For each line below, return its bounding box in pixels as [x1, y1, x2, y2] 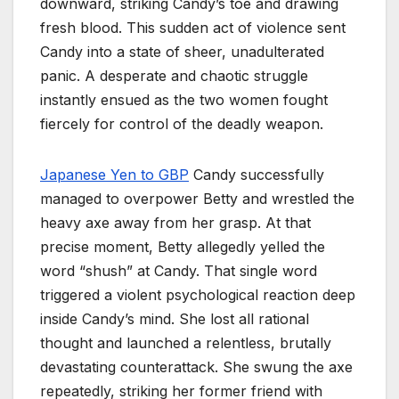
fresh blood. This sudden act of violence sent [40, 18, 346, 37]
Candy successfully [189, 165, 324, 183]
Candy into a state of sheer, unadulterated [40, 42, 324, 61]
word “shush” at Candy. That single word [40, 261, 317, 280]
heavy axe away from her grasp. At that [40, 213, 311, 232]
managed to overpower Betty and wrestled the [40, 189, 354, 208]
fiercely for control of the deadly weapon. [40, 114, 323, 133]
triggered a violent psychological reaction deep [40, 285, 355, 304]
